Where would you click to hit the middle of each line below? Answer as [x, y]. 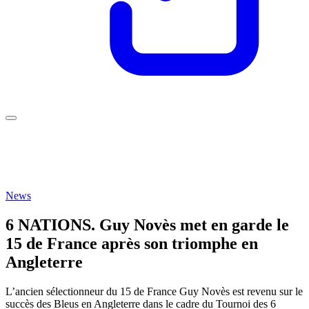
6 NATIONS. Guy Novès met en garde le [147, 225]
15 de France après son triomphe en [132, 243]
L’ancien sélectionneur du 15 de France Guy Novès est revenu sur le [154, 291]
